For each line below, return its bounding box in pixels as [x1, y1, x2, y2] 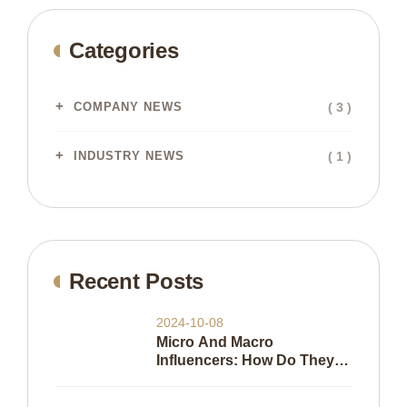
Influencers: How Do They [156, 352, 334, 368]
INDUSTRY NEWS [74, 149, 184, 163]
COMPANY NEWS [74, 100, 183, 114]
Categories [69, 38, 179, 63]
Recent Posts [69, 269, 203, 293]
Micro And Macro [156, 334, 273, 350]
